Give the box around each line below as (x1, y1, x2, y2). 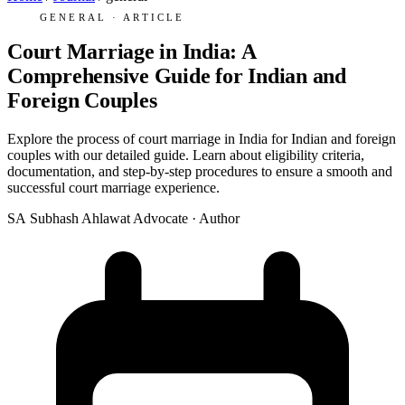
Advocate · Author (132, 211, 240, 227)
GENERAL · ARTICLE (40, 11, 185, 23)
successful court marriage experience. (7, 180, 220, 196)
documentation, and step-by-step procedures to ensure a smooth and (7, 164, 392, 180)
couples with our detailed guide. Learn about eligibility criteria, (7, 147, 364, 164)
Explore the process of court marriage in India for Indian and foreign (7, 131, 396, 147)
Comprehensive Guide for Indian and (7, 64, 346, 89)
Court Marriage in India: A (7, 40, 256, 64)
